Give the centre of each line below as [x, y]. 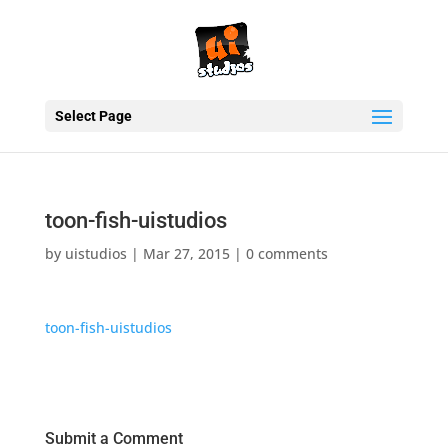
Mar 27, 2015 [186, 253]
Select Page [93, 116]
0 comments [286, 253]
